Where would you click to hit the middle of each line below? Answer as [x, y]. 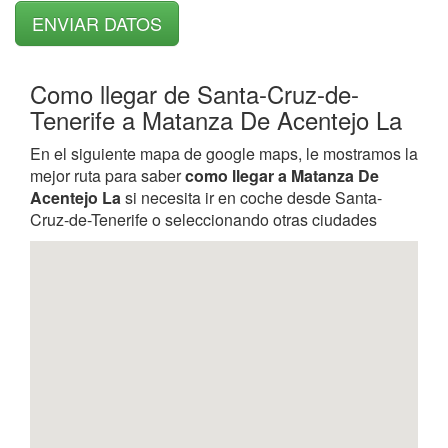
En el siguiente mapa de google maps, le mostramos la [224, 153]
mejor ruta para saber [107, 175]
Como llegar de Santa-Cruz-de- [194, 93]
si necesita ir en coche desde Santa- [251, 197]
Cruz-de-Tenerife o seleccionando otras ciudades [203, 219]
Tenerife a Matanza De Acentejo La [216, 119]
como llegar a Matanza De [282, 175]
